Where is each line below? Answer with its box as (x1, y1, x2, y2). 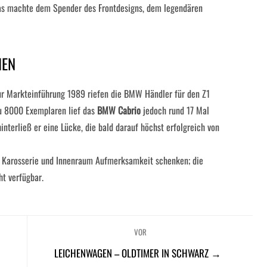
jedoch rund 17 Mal (141, 103, 209, 117)
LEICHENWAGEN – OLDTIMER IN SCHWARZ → (54, 246, 222, 260)
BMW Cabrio (97, 103, 141, 117)
